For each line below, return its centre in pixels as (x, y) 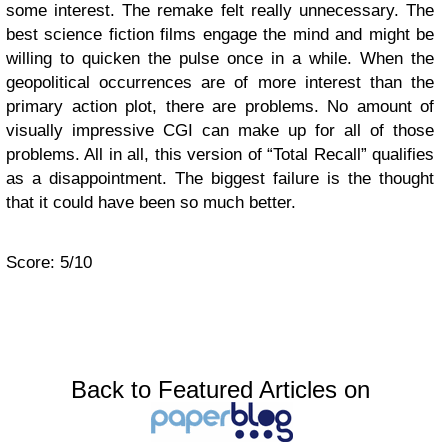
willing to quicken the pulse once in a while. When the (220, 58)
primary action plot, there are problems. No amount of (220, 106)
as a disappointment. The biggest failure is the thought (220, 178)
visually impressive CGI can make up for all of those (220, 130)
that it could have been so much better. (151, 202)
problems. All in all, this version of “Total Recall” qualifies (220, 154)
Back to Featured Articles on (220, 389)
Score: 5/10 (49, 262)
